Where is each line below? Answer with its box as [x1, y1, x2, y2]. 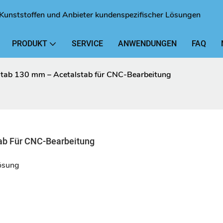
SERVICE [72, 38, 103, 50]
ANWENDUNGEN [118, 38, 177, 50]
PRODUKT [12, 38, 47, 50]
